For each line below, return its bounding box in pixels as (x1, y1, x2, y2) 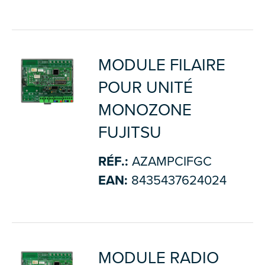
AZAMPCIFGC (128, 153, 212, 169)
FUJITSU (98, 122, 161, 143)
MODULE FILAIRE (98, 54, 225, 75)
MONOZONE (98, 99, 192, 120)
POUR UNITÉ (98, 77, 193, 98)
